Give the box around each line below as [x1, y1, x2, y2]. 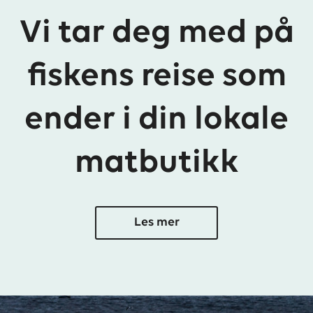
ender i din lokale [24, 103, 289, 137]
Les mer [133, 216, 180, 229]
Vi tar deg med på [19, 17, 294, 50]
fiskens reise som [27, 60, 286, 94]
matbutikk [74, 147, 239, 180]
